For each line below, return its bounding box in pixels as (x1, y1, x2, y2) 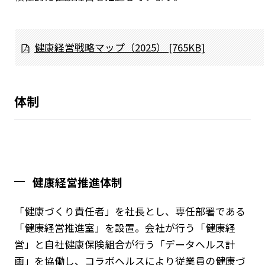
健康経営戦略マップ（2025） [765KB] (34, 40, 205, 54)
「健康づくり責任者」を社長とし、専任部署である (14, 203, 245, 218)
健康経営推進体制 (33, 173, 123, 190)
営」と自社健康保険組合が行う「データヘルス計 (14, 237, 235, 251)
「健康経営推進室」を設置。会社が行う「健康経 (14, 220, 235, 235)
